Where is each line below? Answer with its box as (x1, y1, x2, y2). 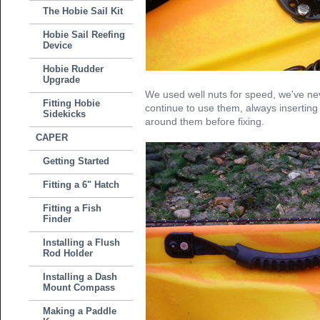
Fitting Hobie (43, 98, 101, 109)
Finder (43, 214, 72, 224)
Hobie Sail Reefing (43, 29, 126, 40)
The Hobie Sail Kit (43, 6, 124, 16)
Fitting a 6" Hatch (43, 179, 120, 190)
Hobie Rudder (43, 64, 104, 74)
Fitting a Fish (43, 203, 102, 214)
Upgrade (43, 74, 81, 85)
